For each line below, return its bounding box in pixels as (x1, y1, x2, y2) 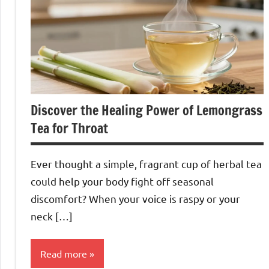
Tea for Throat (31, 119, 108, 138)
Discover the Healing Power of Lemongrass (31, 101, 262, 120)
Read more (40, 247, 87, 259)
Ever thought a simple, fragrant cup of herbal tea (31, 157, 262, 171)
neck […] (31, 210, 73, 223)
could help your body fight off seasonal (31, 175, 214, 188)
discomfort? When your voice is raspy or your (31, 192, 240, 205)
